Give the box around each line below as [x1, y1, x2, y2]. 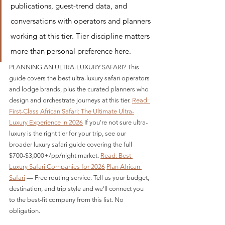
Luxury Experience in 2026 [9, 119, 83, 127]
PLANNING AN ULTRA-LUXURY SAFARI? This [9, 63, 141, 71]
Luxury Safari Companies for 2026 [9, 163, 105, 171]
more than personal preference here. [11, 46, 131, 56]
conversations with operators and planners [11, 16, 153, 26]
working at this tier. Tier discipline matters [11, 31, 152, 41]
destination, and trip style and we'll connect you [9, 185, 145, 193]
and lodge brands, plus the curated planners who [9, 85, 150, 93]
